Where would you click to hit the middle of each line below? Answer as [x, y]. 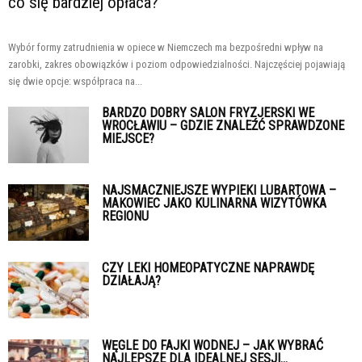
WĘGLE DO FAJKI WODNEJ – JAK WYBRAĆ [213, 345]
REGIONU [125, 216]
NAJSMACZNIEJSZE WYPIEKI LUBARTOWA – [219, 190]
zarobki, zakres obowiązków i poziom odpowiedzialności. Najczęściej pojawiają [177, 64]
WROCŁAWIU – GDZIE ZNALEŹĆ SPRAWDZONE [223, 125]
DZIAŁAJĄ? [131, 280]
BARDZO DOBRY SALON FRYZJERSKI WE [208, 112]
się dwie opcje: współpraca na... [75, 81]
